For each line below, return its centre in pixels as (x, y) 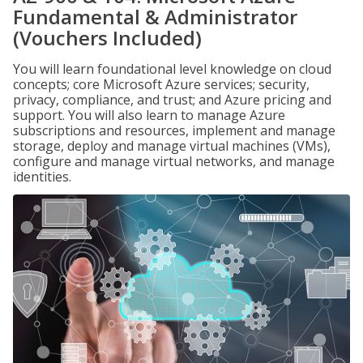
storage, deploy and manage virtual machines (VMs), (172, 146)
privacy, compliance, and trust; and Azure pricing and (172, 100)
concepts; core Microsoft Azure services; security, (161, 84)
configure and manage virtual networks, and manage (174, 161)
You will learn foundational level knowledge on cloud (172, 69)
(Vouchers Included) (107, 38)
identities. (42, 177)
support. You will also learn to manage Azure (149, 115)
